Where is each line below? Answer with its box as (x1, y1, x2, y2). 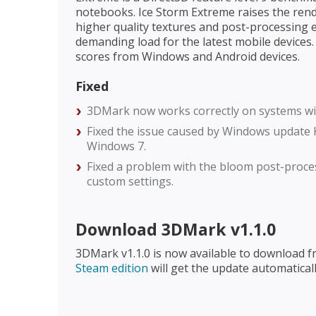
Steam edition (75, 260, 148, 276)
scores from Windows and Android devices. (75, 49, 300, 64)
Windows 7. (87, 138, 146, 154)
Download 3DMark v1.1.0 (75, 218, 276, 241)
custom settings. (87, 174, 174, 189)
